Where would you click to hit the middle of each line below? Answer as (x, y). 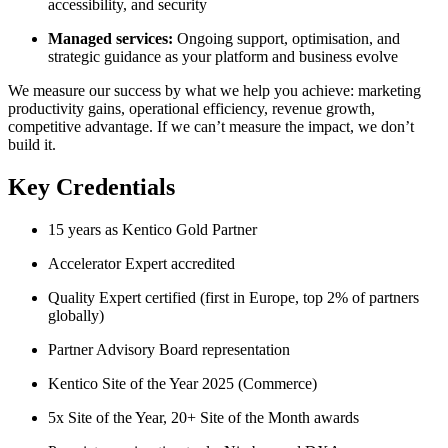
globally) (76, 315)
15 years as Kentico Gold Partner (152, 229)
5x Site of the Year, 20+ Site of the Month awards (203, 417)
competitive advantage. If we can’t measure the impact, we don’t (211, 126)
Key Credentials (91, 186)
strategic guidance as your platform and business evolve (223, 56)
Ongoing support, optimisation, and (288, 38)
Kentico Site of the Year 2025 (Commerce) (182, 383)
